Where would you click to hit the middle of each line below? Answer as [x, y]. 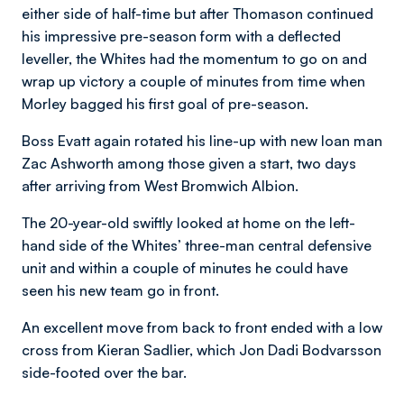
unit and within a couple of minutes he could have [185, 267]
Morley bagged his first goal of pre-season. [165, 103]
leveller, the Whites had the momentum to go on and [194, 58]
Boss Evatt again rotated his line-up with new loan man [202, 140]
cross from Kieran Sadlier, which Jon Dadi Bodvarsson [202, 349]
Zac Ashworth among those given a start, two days [189, 163]
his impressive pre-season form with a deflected [181, 36]
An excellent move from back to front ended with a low [202, 327]
